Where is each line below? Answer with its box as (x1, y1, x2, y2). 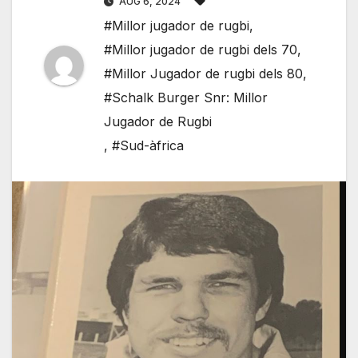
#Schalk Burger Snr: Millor (104, 89, 268, 106)
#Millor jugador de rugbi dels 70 (104, 42, 297, 58)
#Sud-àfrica (112, 137, 184, 154)
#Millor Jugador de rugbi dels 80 (104, 66, 303, 82)
